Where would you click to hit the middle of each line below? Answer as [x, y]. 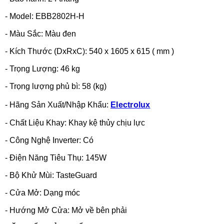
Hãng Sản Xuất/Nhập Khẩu [58, 105]
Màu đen [60, 34]
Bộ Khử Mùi [31, 175]
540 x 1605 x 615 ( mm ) [131, 51]
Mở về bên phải [99, 210]
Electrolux [130, 105]
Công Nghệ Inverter [44, 140]
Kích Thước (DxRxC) [47, 51]
